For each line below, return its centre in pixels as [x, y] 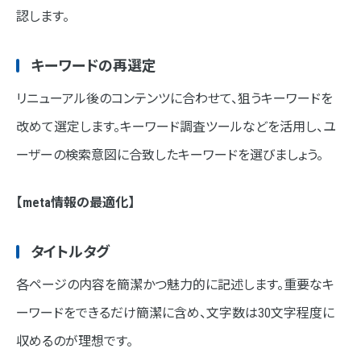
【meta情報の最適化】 [75, 203]
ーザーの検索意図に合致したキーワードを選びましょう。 [170, 156]
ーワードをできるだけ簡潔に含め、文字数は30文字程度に [175, 313]
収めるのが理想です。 [75, 342]
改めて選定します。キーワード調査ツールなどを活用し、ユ [176, 127]
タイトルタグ [70, 252]
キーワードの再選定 [93, 66]
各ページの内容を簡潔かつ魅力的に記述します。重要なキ [175, 285]
